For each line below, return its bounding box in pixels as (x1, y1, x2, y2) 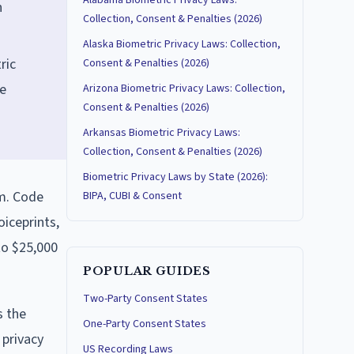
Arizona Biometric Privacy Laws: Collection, (83, 81, 285, 96)
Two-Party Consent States (83, 291, 208, 307)
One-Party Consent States (83, 316, 206, 332)
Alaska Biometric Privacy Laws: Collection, (83, 36, 281, 52)
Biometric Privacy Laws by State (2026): (83, 169, 268, 185)
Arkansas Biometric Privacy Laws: (83, 125, 240, 141)
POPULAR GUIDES (83, 264, 211, 278)
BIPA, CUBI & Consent (83, 188, 182, 204)
